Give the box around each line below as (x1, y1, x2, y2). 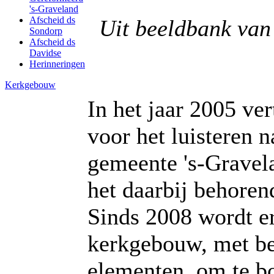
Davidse (29, 48, 61, 58)
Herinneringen (29, 59, 85, 69)
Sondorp (29, 26, 62, 36)
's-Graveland (29, 4, 78, 14)
